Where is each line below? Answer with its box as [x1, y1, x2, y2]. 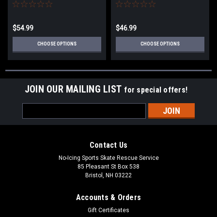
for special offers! [124, 85, 188, 95]
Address [22, 114, 48, 123]
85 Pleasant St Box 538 [77, 163, 139, 170]
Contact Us [89, 140, 128, 150]
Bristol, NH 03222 [85, 172, 132, 179]
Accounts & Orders [76, 193, 141, 202]
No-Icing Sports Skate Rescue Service [58, 155, 159, 162]
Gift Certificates [88, 207, 129, 214]
